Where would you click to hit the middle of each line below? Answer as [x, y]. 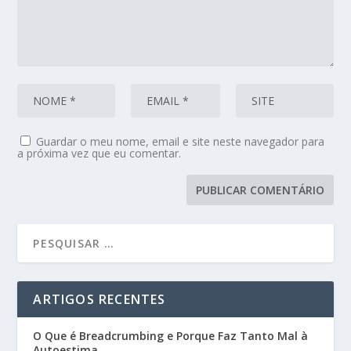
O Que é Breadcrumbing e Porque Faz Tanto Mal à [171, 336]
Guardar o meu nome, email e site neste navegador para [181, 142]
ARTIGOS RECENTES [100, 300]
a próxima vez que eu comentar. [100, 154]
